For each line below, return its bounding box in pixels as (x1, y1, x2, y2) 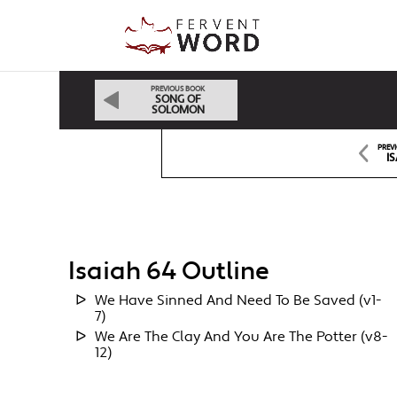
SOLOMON (151, 104, 205, 117)
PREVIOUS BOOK (151, 84, 206, 94)
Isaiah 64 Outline (68, 255, 270, 288)
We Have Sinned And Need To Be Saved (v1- (95, 292, 382, 310)
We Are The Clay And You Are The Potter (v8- (95, 328, 388, 346)
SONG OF (155, 93, 201, 106)
